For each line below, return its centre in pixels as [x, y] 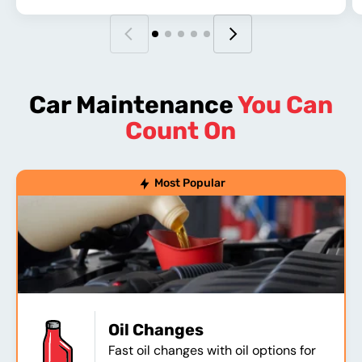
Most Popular [189, 183]
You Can [283, 105]
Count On [181, 131]
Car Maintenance [131, 105]
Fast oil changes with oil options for [212, 350]
